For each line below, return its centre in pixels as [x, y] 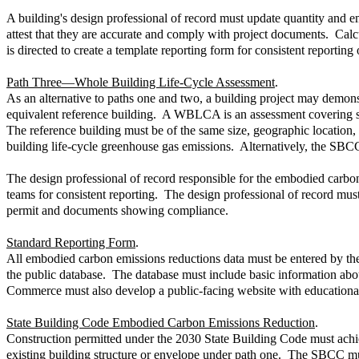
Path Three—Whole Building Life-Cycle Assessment [141, 82]
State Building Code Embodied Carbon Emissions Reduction [161, 322]
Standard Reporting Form [71, 242]
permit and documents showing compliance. [117, 210]
